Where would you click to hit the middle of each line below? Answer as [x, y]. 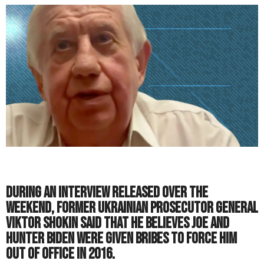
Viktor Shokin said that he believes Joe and [118, 224]
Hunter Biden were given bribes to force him [121, 239]
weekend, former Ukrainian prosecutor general [132, 209]
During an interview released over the [107, 193]
